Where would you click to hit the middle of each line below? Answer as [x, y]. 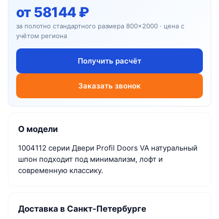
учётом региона [42, 35]
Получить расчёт [109, 61]
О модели [38, 129]
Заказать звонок [109, 86]
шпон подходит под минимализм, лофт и [90, 159]
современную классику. [61, 170]
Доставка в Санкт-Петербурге [82, 208]
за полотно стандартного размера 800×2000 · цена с [100, 26]
